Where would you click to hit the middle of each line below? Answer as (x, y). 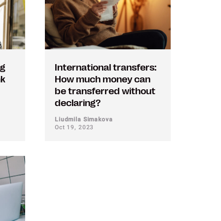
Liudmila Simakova (84, 119)
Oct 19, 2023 (74, 127)
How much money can (103, 79)
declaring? (78, 103)
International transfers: (106, 68)
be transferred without (105, 91)
